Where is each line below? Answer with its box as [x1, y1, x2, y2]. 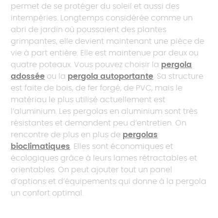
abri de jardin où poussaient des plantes [11, 26, 167, 34]
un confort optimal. [11, 189, 84, 198]
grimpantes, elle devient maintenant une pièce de [11, 37, 205, 46]
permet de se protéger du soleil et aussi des [11, 2, 180, 11]
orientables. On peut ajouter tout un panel [11, 166, 173, 174]
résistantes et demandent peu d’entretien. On [11, 119, 187, 127]
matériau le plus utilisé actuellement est [11, 96, 166, 104]
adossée [11, 73, 45, 81]
